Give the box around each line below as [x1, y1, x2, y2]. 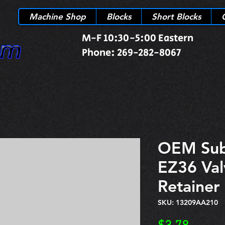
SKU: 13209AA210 [158, 198, 218, 207]
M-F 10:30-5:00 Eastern [82, 31, 193, 46]
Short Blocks [151, 12, 201, 22]
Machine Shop [29, 12, 86, 22]
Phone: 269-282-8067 [82, 46, 181, 60]
